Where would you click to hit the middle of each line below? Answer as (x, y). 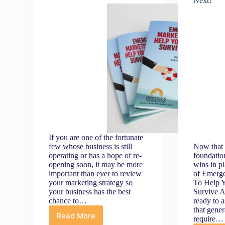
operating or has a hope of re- (95, 155)
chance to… (68, 201)
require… (209, 219)
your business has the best (90, 192)
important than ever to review (95, 174)
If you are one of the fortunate (96, 137)
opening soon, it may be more (96, 164)
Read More (76, 215)
